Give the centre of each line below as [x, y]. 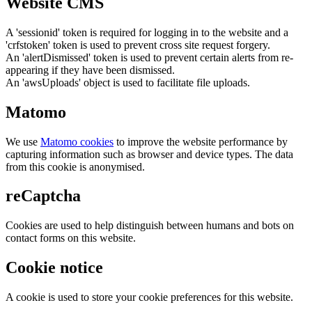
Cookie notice [54, 268]
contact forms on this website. [71, 238]
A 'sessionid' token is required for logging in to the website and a [147, 32]
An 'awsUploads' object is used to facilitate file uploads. [128, 82]
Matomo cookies [77, 141]
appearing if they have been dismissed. [90, 70]
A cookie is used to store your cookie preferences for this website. [149, 297]
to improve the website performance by [201, 141]
